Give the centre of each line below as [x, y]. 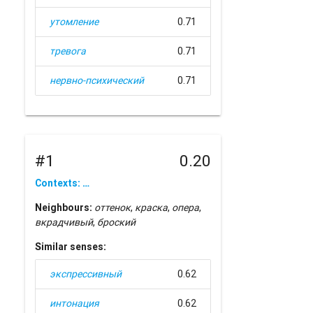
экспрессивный [86, 274]
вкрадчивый [64, 223]
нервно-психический [97, 80]
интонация [75, 304]
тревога [68, 51]
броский [117, 223]
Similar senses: [71, 247]
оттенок [113, 208]
